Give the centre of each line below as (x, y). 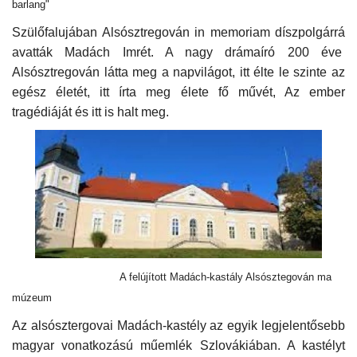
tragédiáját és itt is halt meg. (90, 112)
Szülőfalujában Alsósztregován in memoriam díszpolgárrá (178, 33)
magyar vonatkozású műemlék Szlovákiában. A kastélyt (178, 345)
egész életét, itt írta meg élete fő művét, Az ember (178, 92)
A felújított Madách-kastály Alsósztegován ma (224, 277)
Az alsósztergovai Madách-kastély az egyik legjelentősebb (178, 325)
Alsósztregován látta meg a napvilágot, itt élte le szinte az (178, 73)
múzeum (32, 297)
